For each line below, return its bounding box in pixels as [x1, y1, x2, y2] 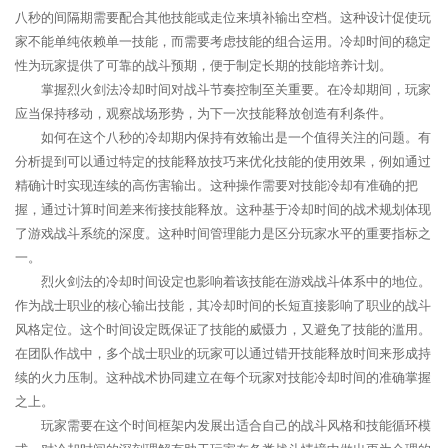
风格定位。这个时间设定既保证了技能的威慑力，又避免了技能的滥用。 [15, 322, 431, 337]
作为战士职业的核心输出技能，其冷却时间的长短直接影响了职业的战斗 [15, 298, 431, 313]
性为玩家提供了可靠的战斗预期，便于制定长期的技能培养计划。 [15, 58, 392, 73]
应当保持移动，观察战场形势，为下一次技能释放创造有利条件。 [15, 106, 392, 121]
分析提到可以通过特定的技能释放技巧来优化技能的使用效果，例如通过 [15, 154, 431, 169]
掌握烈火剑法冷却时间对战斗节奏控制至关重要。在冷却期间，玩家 [41, 82, 431, 97]
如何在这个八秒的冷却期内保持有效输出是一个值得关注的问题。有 [41, 130, 431, 145]
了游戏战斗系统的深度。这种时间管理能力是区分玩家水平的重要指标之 [15, 226, 431, 241]
